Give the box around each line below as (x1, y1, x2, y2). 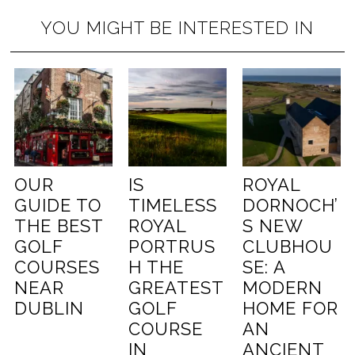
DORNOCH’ (242, 195, 338, 216)
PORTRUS (128, 236, 216, 258)
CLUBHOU (242, 236, 333, 258)
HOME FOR (242, 298, 338, 319)
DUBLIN (14, 298, 85, 319)
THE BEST (14, 216, 104, 237)
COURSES (14, 257, 101, 278)
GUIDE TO (14, 195, 102, 216)
